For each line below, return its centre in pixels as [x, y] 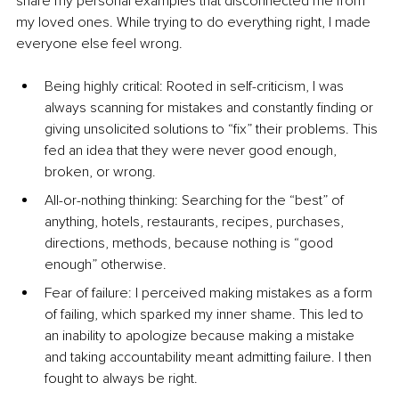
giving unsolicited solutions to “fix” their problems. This [213, 130]
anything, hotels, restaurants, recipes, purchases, [196, 222]
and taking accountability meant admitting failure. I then [210, 358]
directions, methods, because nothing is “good [191, 244]
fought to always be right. [121, 379]
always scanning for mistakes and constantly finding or [211, 108]
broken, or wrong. [100, 172]
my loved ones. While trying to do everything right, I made [195, 23]
